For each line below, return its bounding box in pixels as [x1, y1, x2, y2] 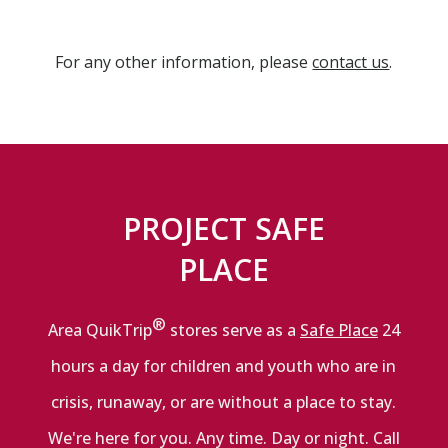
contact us [312, 50, 390, 73]
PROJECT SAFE [123, 207, 325, 249]
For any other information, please [55, 50, 313, 73]
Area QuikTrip [47, 319, 152, 342]
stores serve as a [165, 319, 300, 342]
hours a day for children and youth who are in [51, 355, 397, 378]
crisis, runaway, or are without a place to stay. [51, 391, 397, 414]
